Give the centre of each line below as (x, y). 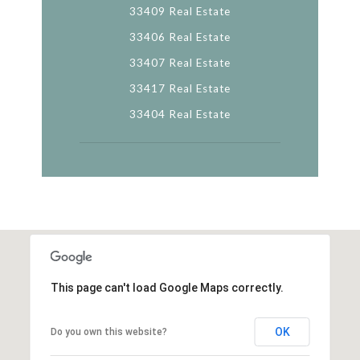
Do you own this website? (108, 331)
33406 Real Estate (180, 37)
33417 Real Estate (180, 88)
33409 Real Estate (180, 11)
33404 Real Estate (180, 114)
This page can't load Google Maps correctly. (167, 287)
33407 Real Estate (180, 62)
